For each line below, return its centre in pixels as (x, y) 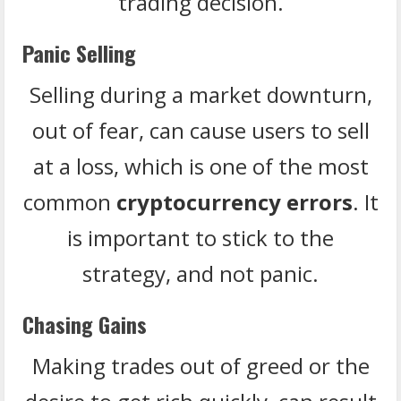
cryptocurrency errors (234, 201)
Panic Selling (79, 52)
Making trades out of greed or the (200, 365)
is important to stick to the (200, 237)
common (69, 201)
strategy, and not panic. (200, 273)
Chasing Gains (85, 324)
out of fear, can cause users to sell (200, 130)
